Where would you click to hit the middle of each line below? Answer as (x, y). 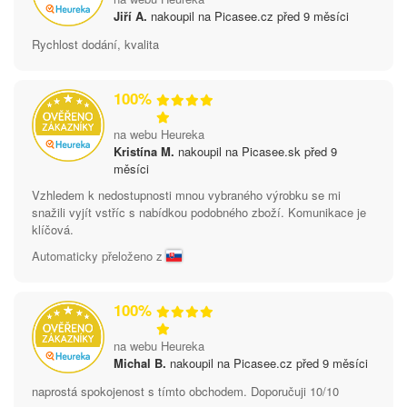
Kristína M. (144, 151)
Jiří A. (130, 15)
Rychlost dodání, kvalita (95, 44)
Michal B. (140, 362)
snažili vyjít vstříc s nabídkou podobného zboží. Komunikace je (199, 212)
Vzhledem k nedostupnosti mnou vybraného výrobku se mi (186, 194)
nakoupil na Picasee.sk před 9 (256, 151)
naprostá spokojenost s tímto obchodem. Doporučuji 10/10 (185, 391)
